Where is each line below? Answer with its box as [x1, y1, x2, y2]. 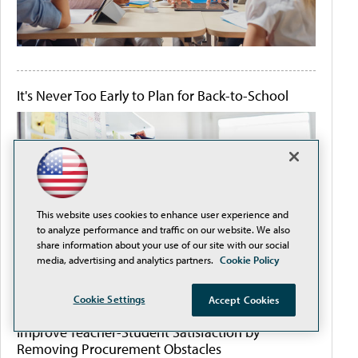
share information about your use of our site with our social [37, 238, 289, 251]
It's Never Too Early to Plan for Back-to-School [17, 86, 288, 105]
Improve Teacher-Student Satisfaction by [17, 322, 260, 341]
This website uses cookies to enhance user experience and [37, 208, 288, 221]
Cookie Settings [73, 292, 145, 305]
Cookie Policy [220, 253, 280, 266]
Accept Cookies [208, 293, 280, 306]
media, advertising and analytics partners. [37, 253, 216, 266]
